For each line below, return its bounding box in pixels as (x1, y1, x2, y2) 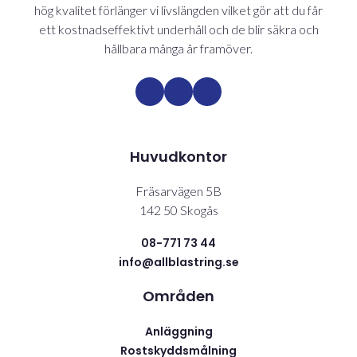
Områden (143, 286, 214, 307)
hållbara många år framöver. (104, 41, 253, 57)
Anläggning (144, 324, 213, 340)
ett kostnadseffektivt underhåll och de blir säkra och (38, 22, 319, 37)
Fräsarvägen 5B (135, 183, 222, 199)
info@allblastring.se (118, 254, 239, 271)
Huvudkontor (130, 147, 227, 167)
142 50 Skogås (139, 202, 218, 218)
